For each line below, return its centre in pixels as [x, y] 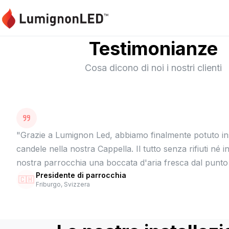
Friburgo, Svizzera [63, 184]
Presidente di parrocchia [81, 175]
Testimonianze [153, 49]
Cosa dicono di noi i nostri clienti [153, 68]
